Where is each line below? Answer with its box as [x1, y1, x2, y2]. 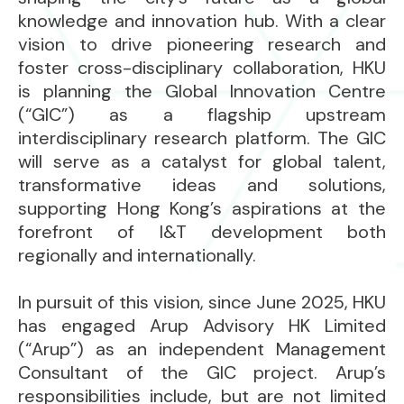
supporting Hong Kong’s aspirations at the [18, 197, 386, 220]
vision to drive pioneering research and [18, 32, 386, 56]
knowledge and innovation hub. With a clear [18, 9, 386, 32]
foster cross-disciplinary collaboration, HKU [18, 56, 386, 79]
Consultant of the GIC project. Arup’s [18, 361, 386, 384]
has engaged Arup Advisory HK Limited [18, 314, 386, 337]
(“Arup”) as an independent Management [18, 337, 386, 361]
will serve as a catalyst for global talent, [18, 150, 386, 173]
